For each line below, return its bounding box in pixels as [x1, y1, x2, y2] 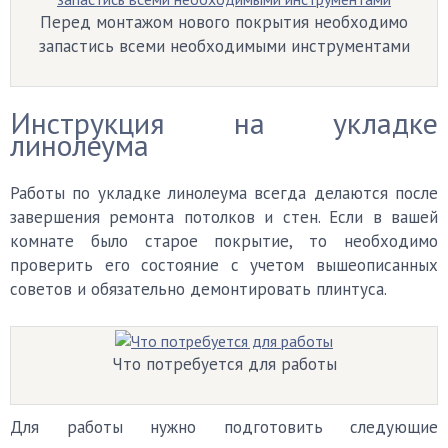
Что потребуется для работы [111, 353, 337, 375]
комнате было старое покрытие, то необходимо [10, 230, 438, 252]
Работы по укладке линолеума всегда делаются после [10, 182, 438, 204]
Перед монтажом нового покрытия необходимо [40, 11, 408, 33]
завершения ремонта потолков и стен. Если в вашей [10, 206, 438, 228]
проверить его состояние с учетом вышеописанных [10, 254, 438, 276]
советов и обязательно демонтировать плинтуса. [10, 278, 387, 300]
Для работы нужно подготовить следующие [10, 416, 438, 438]
